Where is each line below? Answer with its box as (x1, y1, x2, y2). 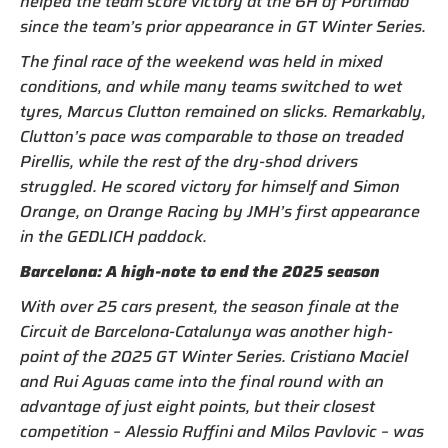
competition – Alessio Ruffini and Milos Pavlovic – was (20, 419, 424, 445)
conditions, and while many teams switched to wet (20, 74, 402, 100)
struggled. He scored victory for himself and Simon (20, 174, 400, 200)
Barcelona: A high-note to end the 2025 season (20, 259, 380, 285)
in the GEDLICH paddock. (20, 224, 207, 250)
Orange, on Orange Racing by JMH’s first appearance (20, 199, 420, 225)
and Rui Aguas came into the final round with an (20, 369, 384, 395)
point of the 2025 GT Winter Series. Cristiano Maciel (20, 344, 408, 370)
